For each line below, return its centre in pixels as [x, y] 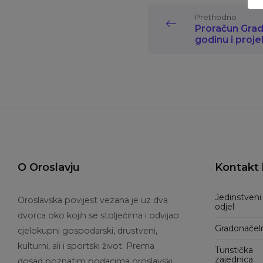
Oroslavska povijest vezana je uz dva [93, 200]
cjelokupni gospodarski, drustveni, [87, 231]
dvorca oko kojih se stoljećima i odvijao [98, 216]
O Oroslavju [49, 168]
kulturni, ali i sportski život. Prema [86, 246]
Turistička [234, 250]
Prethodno [216, 17]
